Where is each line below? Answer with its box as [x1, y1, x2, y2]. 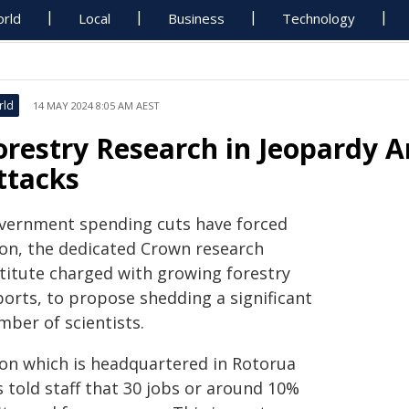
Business [168, 9, 225, 27]
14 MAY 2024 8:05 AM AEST [33, 99, 160, 112]
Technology [282, 9, 356, 27]
